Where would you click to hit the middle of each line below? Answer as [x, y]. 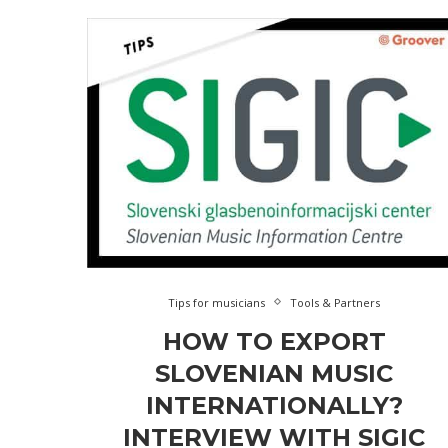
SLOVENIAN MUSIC [274, 373]
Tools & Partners [335, 302]
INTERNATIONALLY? [274, 405]
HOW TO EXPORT [274, 341]
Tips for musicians [217, 302]
